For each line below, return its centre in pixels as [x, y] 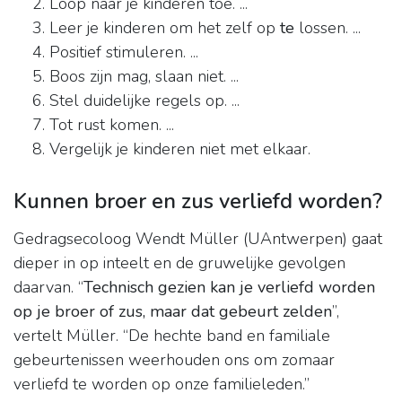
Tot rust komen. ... [112, 125]
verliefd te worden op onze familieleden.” [162, 385]
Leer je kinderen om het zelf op [165, 28]
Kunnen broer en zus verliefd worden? [198, 201]
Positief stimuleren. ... [124, 52]
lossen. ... [328, 28]
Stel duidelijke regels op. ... [144, 101]
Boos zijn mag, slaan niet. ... [144, 77]
